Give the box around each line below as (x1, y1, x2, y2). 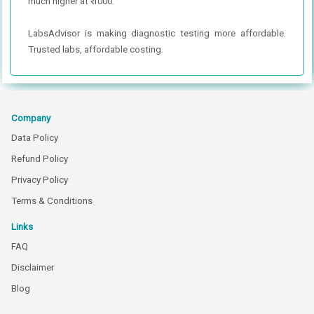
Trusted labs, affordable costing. (27, 43, 163, 55)
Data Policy (11, 132, 58, 143)
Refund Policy (11, 153, 68, 164)
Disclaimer (11, 261, 54, 273)
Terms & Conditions (11, 195, 93, 206)
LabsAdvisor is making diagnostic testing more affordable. (27, 27, 287, 39)
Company (11, 112, 50, 123)
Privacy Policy (11, 174, 68, 185)
